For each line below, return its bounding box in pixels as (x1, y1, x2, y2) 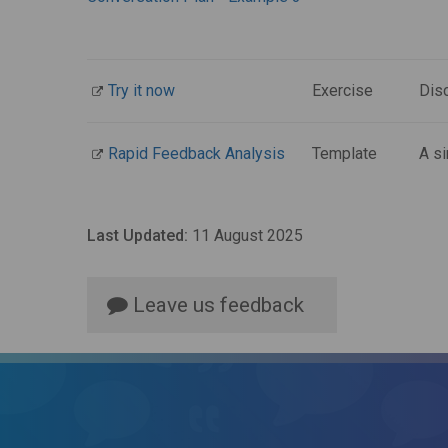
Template (312, 144, 377, 163)
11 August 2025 (188, 226, 303, 245)
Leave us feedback (128, 293, 304, 317)
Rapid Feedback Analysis (108, 144, 285, 163)
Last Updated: (87, 226, 188, 245)
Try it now (108, 81, 175, 100)
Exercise (312, 81, 373, 100)
